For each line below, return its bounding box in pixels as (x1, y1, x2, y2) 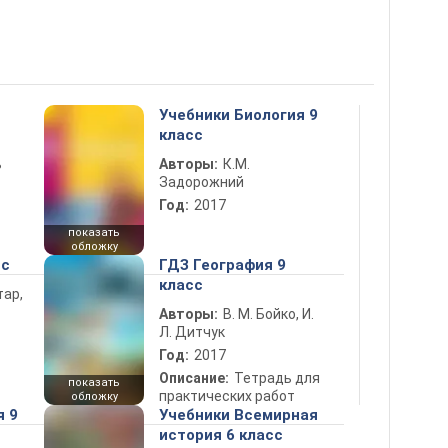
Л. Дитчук (159, 324, 225, 340)
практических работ (159, 388, 295, 404)
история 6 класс (159, 426, 283, 444)
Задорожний (159, 174, 244, 190)
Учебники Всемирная (159, 406, 318, 424)
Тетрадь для (234, 370, 320, 386)
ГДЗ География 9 (159, 256, 286, 274)
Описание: (159, 370, 229, 386)
